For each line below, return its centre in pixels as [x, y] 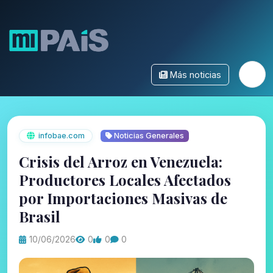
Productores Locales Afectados [125, 180]
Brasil [40, 217]
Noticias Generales [148, 135]
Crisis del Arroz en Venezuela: [121, 162]
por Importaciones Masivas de [123, 198]
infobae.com [62, 135]
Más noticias [196, 74]
